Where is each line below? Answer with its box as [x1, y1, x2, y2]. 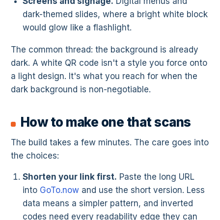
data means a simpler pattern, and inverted [23, 198, 193, 209]
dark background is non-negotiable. [11, 84, 151, 95]
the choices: [11, 151, 59, 161]
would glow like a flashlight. [23, 23, 132, 33]
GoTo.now [40, 185, 79, 195]
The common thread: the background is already [11, 45, 198, 55]
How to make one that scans [21, 114, 191, 130]
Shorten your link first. [23, 172, 117, 182]
